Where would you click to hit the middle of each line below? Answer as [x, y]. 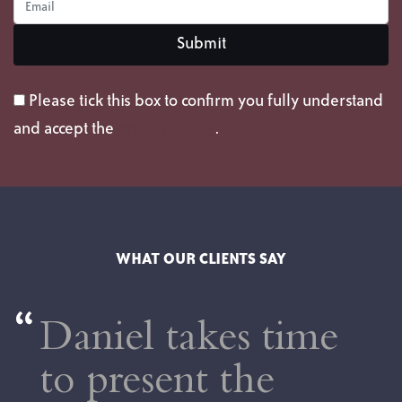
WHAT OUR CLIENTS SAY [201, 259]
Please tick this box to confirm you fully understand [206, 101]
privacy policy [166, 129]
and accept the [66, 129]
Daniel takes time [189, 341]
